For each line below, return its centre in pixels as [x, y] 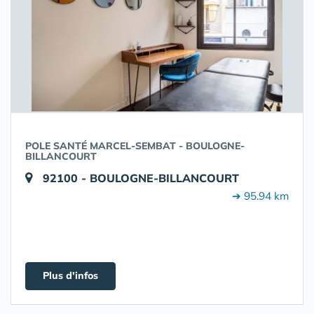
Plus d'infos [70, 275]
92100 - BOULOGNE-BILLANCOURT [141, 178]
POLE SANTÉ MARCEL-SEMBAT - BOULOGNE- [135, 146]
